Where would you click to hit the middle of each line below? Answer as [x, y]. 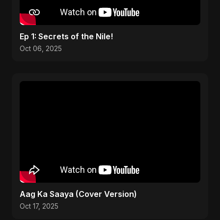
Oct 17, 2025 [39, 206]
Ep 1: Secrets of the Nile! [66, 36]
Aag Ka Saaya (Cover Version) [78, 194]
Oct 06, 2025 [41, 49]
